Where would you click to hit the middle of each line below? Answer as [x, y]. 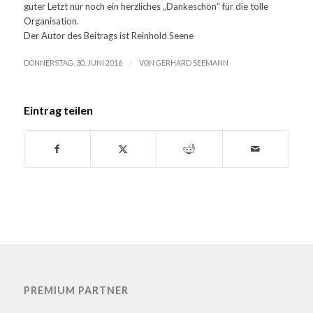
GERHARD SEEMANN [192, 63]
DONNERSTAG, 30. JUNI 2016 [73, 63]
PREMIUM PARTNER [76, 290]
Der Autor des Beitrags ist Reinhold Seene [108, 35]
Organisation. [51, 21]
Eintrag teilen [58, 110]
